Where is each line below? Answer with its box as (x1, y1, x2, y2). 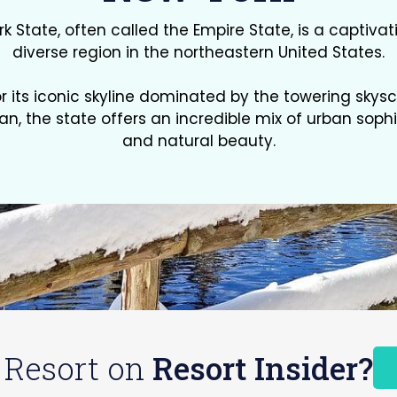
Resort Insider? (152, 347, 373, 388)
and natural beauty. (121, 130, 276, 152)
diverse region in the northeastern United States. (12, 42, 385, 63)
